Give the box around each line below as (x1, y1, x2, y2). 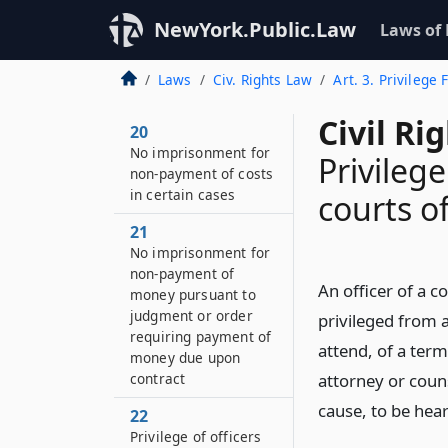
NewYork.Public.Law (154, 16, 356, 43)
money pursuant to (130, 285, 256, 304)
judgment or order (130, 306, 253, 325)
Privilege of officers (130, 427, 262, 446)
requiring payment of (130, 327, 272, 346)
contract (130, 369, 186, 388)
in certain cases (130, 185, 236, 204)
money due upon (130, 348, 241, 367)
